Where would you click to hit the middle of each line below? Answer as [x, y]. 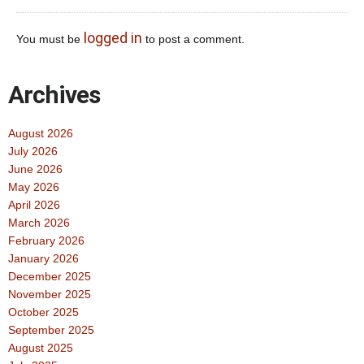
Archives [54, 94]
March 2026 [39, 222]
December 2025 [50, 276]
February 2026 [46, 240]
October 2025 [43, 312]
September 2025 [51, 329]
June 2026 [35, 169]
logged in [113, 38]
